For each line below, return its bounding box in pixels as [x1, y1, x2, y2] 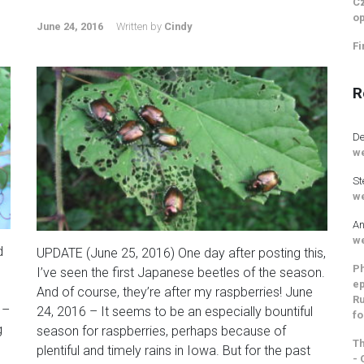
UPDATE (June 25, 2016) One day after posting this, [37, 245, 326, 261]
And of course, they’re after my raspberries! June [37, 284, 313, 300]
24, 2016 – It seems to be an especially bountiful [37, 303, 313, 319]
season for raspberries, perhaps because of [37, 323, 286, 339]
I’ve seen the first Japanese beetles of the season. [37, 264, 325, 280]
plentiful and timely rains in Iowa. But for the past [37, 342, 310, 358]
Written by [116, 20, 164, 32]
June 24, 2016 [37, 20, 103, 32]
